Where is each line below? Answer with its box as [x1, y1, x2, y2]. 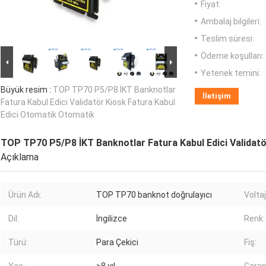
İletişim [202, 91, 231, 101]
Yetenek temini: [201, 68, 261, 78]
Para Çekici [96, 237, 138, 248]
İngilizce [96, 214, 127, 224]
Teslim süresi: [201, 34, 254, 44]
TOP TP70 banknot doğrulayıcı [96, 190, 212, 200]
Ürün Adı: [8, 190, 42, 200]
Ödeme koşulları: [201, 51, 264, 61]
